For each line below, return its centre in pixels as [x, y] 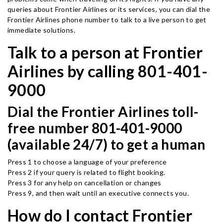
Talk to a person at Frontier [105, 52]
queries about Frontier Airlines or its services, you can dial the [109, 9]
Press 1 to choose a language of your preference [87, 162]
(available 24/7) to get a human [107, 144]
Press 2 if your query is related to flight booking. [86, 172]
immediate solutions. [42, 30]
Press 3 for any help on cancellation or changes [85, 183]
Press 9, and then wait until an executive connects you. [98, 193]
